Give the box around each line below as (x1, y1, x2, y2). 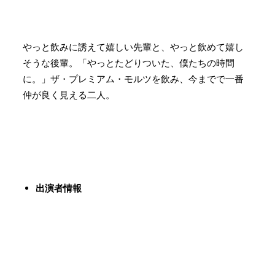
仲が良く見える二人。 (23, 89, 115, 101)
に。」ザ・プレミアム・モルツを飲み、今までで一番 (23, 73, 244, 85)
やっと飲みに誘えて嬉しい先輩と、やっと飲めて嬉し (23, 41, 244, 53)
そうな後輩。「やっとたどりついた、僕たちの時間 (23, 57, 234, 69)
